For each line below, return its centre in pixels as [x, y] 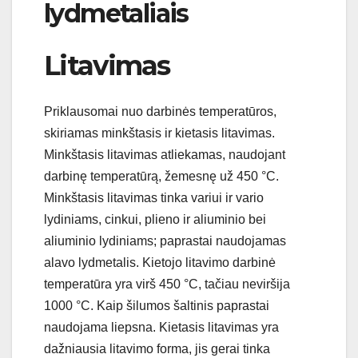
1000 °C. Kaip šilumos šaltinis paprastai [157, 306]
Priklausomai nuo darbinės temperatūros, [160, 112]
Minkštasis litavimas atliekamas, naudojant [165, 155]
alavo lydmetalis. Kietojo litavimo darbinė [160, 263]
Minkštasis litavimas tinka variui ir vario [154, 198]
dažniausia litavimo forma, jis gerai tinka [157, 349]
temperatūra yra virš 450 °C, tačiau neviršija [167, 284]
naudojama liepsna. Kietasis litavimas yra [161, 328]
